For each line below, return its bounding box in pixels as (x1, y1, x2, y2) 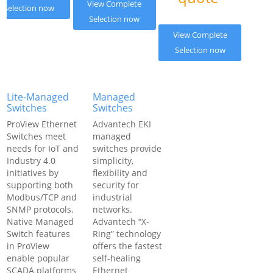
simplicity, (92, 155, 133, 166)
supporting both (7, 179, 74, 191)
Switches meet (7, 130, 66, 142)
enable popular (7, 252, 70, 264)
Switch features (7, 228, 71, 239)
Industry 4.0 (7, 155, 56, 166)
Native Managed (7, 216, 74, 227)
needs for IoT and (7, 143, 79, 154)
